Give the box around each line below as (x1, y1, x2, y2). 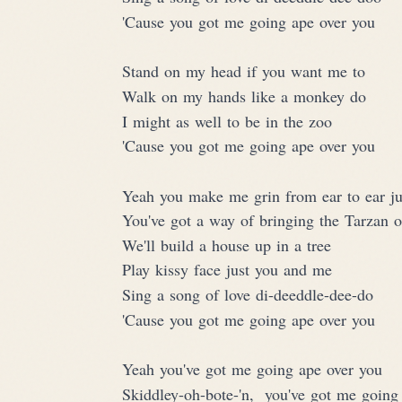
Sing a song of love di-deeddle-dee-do (122, 284, 373, 306)
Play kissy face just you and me (122, 258, 332, 281)
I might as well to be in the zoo (122, 109, 332, 132)
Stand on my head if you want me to (122, 60, 365, 83)
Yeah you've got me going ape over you (122, 358, 382, 380)
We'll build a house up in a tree (122, 233, 331, 256)
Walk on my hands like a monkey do (122, 84, 366, 107)
